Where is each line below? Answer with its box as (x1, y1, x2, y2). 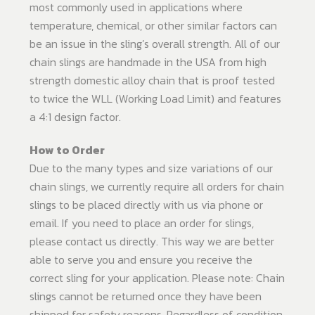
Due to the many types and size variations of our (30, 160, 273, 177)
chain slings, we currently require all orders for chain (30, 178, 284, 195)
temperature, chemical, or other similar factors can (30, 17, 277, 34)
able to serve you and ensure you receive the (30, 251, 252, 269)
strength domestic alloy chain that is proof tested (30, 72, 275, 89)
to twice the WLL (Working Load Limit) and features (30, 90, 281, 108)
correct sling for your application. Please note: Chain (30, 269, 285, 287)
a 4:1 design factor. (30, 108, 121, 126)
